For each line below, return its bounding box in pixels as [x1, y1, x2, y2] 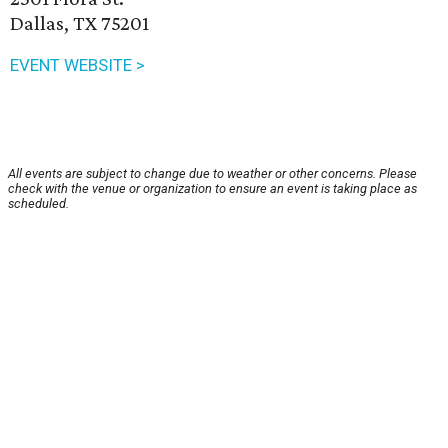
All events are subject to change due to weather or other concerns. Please [8, 166, 417, 182]
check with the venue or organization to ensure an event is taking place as [8, 181, 417, 197]
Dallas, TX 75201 [10, 11, 149, 36]
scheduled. [8, 196, 69, 212]
